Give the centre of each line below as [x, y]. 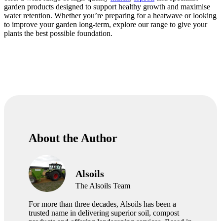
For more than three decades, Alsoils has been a [102, 204]
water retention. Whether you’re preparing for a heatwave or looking [110, 16]
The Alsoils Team [103, 186]
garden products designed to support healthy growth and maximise [107, 7]
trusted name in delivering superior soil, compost [104, 213]
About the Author [73, 138]
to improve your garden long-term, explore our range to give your [106, 25]
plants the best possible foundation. [58, 34]
